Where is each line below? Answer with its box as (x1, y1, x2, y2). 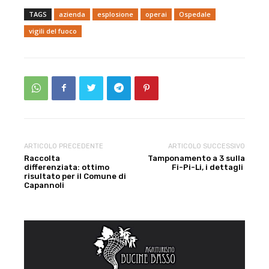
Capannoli (24, 180, 64, 190)
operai (145, 9, 167, 19)
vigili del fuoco (29, 26, 77, 35)
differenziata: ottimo (24, 162, 109, 172)
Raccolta (24, 153, 60, 163)
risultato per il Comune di (24, 171, 126, 181)
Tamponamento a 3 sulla (147, 153, 245, 163)
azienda (59, 9, 85, 19)
